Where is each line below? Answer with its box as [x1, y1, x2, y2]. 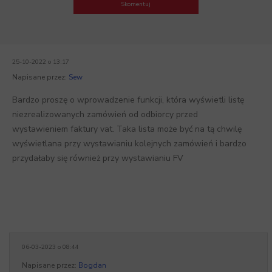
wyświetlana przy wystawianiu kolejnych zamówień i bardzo [12, 138, 246, 149]
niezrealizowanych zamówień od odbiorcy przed [12, 109, 198, 120]
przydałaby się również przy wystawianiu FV [12, 152, 183, 164]
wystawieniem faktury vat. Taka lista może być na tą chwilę [12, 123, 242, 135]
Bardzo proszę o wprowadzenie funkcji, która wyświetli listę [12, 94, 244, 106]
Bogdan [78, 260, 106, 270]
